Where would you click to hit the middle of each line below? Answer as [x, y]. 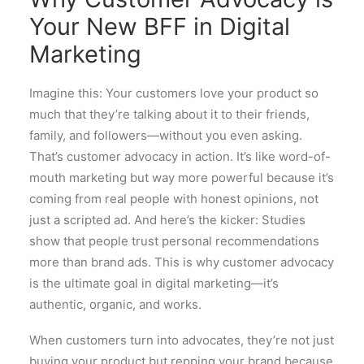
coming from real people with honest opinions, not [174, 198]
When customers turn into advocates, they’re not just [182, 340]
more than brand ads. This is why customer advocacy [182, 262]
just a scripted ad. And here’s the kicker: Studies [167, 219]
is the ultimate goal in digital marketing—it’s [154, 283]
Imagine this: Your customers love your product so [174, 93]
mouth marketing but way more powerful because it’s [182, 177]
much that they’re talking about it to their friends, [169, 114]
